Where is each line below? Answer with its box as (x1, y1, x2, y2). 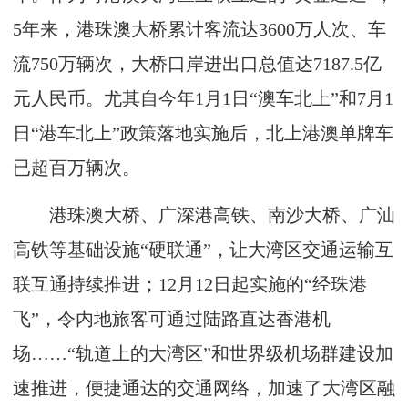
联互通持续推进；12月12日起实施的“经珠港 (13, 274, 367, 294)
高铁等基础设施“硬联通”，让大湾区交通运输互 (13, 240, 393, 260)
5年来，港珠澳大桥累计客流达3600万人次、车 (13, 19, 386, 39)
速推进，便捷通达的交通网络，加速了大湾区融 (13, 378, 395, 398)
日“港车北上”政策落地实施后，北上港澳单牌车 (13, 123, 393, 143)
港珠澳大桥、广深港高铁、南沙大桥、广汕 (13, 205, 395, 225)
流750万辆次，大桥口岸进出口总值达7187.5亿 (13, 54, 382, 74)
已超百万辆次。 (13, 158, 140, 178)
